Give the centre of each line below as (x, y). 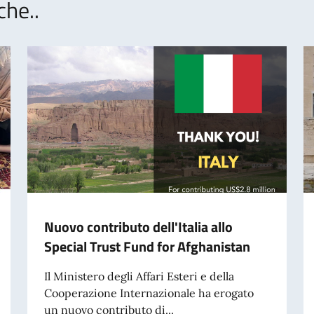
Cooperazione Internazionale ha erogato (149, 293)
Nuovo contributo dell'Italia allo (138, 226)
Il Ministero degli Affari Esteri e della (139, 276)
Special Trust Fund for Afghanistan (147, 246)
